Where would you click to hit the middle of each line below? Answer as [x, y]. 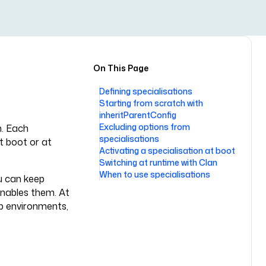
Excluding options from [145, 127]
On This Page [121, 68]
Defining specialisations [146, 91]
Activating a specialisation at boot [167, 151]
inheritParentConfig [138, 115]
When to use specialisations [155, 174]
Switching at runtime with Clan [158, 162]
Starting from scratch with [151, 103]
